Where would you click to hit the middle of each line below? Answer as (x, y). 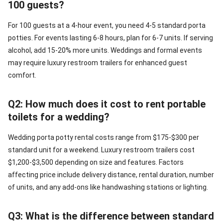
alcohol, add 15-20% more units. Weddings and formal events (105, 50)
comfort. (22, 75)
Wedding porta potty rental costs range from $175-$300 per (104, 137)
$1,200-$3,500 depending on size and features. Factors (96, 162)
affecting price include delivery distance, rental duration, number (111, 175)
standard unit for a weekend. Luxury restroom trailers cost (101, 150)
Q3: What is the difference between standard (111, 216)
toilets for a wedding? (59, 117)
